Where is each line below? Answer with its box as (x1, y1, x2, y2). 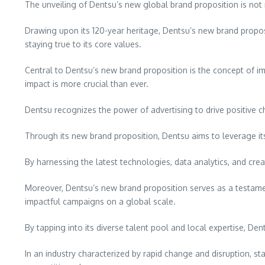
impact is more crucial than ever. (25, 79, 148, 89)
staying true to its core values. (25, 39, 141, 49)
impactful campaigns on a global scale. (25, 196, 176, 206)
